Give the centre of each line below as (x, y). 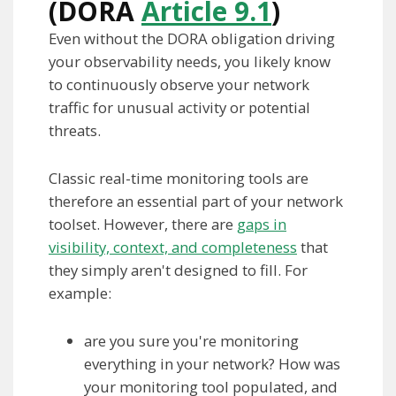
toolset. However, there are (143, 225)
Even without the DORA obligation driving (192, 39)
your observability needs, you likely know (190, 62)
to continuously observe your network (179, 85)
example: (80, 293)
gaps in (262, 225)
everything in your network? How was (212, 364)
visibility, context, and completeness (173, 247)
